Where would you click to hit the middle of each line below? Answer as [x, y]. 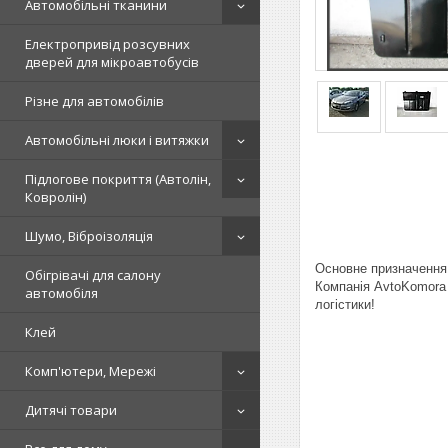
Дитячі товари [71, 410]
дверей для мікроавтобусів [112, 62]
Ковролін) [55, 197]
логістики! [345, 304]
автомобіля [61, 293]
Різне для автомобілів [94, 101]
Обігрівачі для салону [93, 275]
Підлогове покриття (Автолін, [118, 179]
